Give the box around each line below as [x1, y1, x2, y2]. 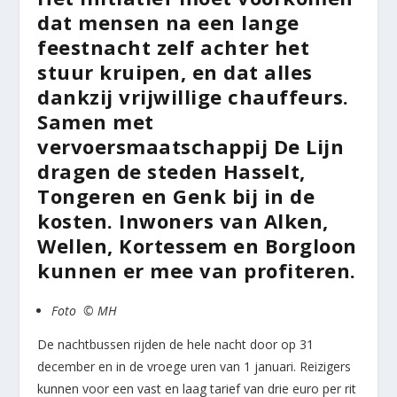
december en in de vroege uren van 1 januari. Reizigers [37, 358, 352, 376]
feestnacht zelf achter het [37, 34, 310, 61]
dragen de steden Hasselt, [37, 158, 306, 185]
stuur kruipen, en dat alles [37, 58, 313, 86]
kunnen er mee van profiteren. [37, 257, 356, 284]
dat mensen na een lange [37, 9, 300, 36]
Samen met [37, 108, 154, 136]
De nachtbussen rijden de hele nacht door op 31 [37, 336, 315, 354]
